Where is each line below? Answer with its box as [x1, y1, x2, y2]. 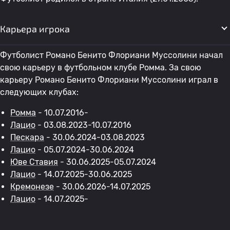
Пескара [10, 132, 44, 142]
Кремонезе [10, 182, 54, 191]
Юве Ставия [10, 157, 58, 167]
